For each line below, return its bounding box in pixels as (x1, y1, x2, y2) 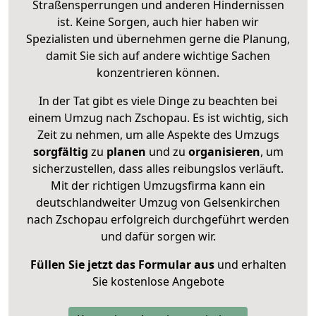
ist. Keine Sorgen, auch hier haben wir (57, 13, 259, 30)
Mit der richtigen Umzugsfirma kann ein (51, 177, 265, 193)
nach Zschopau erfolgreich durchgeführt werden (27, 211, 289, 227)
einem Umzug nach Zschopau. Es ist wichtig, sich (28, 109, 288, 126)
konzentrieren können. (97, 64, 219, 80)
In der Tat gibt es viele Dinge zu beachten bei (39, 92, 277, 109)
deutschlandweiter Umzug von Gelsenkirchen (36, 194, 280, 210)
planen (106, 143, 146, 159)
